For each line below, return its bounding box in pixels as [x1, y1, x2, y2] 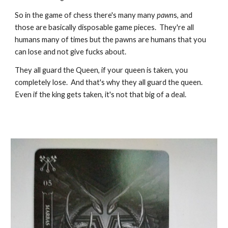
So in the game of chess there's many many [15, 11, 157, 20]
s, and [174, 11, 193, 20]
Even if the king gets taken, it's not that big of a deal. [15, 90, 188, 99]
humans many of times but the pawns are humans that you [15, 35, 207, 44]
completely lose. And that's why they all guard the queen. [15, 78, 205, 87]
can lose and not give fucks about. [15, 47, 130, 56]
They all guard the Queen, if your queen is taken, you [15, 66, 188, 75]
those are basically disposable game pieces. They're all [15, 23, 194, 32]
